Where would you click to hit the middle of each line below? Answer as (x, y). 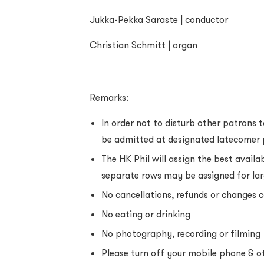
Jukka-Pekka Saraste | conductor (159, 19)
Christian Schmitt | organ (143, 45)
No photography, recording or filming (181, 233)
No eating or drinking (146, 214)
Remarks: (109, 97)
